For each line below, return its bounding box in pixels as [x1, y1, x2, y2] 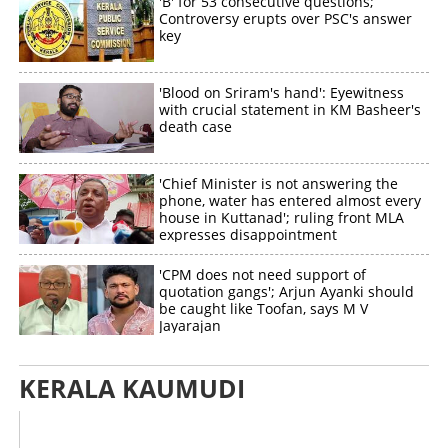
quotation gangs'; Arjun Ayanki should [159, 282, 415, 302]
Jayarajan [159, 316, 222, 336]
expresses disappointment [159, 225, 338, 245]
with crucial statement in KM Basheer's [159, 100, 422, 120]
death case [159, 117, 233, 137]
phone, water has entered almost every [159, 191, 422, 211]
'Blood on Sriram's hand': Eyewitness [159, 83, 405, 103]
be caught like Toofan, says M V [159, 299, 369, 319]
